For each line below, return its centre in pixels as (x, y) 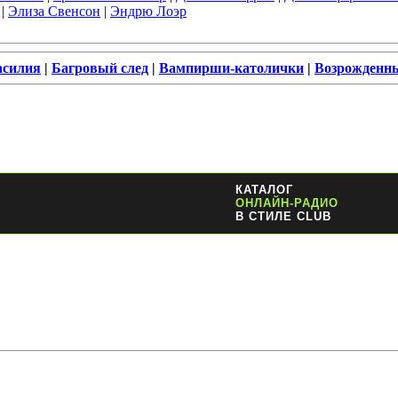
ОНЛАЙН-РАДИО (287, 203)
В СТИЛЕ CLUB (283, 217)
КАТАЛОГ (264, 190)
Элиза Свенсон (54, 11)
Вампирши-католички (231, 68)
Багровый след (100, 68)
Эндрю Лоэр (148, 11)
